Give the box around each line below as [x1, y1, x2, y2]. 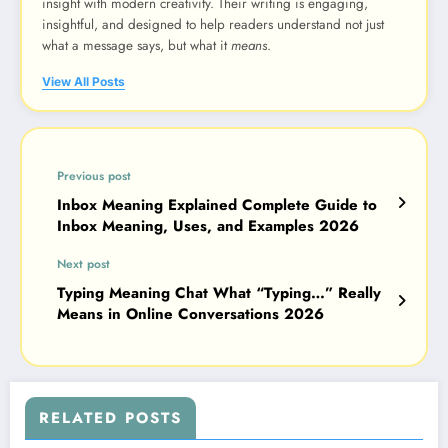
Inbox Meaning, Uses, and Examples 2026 [57, 215, 359, 238]
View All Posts [42, 74, 125, 90]
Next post [57, 255, 110, 274]
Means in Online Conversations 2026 [57, 303, 324, 326]
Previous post [57, 167, 131, 186]
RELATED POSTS [39, 407, 182, 430]
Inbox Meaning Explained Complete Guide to [57, 194, 377, 217]
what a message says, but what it [42, 35, 231, 55]
